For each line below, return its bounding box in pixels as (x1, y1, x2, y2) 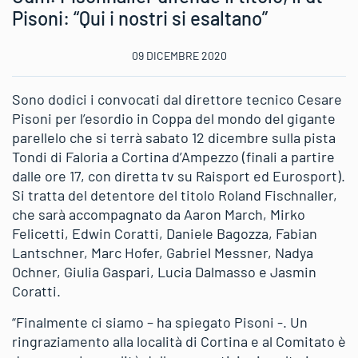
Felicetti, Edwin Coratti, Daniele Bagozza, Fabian (12, 224, 317, 242)
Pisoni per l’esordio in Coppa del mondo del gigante (12, 109, 336, 127)
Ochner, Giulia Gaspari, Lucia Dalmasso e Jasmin (12, 262, 316, 280)
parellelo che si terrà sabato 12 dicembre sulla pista (12, 128, 336, 146)
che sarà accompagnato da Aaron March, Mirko (12, 205, 305, 223)
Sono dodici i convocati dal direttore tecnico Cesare (12, 89, 342, 108)
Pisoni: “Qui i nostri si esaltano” (12, 6, 268, 30)
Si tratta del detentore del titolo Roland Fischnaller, (12, 185, 337, 204)
